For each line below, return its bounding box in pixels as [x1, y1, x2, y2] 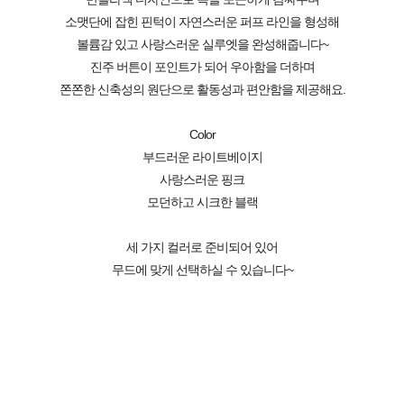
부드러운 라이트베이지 [142, 150, 262, 165]
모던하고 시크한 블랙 [146, 195, 258, 210]
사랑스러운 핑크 [160, 172, 244, 188]
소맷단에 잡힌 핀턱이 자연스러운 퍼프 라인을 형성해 [65, 14, 339, 30]
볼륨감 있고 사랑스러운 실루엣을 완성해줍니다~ [76, 37, 328, 52]
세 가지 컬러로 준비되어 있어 [126, 240, 278, 255]
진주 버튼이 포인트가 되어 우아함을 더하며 [89, 60, 315, 75]
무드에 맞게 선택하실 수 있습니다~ [111, 262, 293, 278]
